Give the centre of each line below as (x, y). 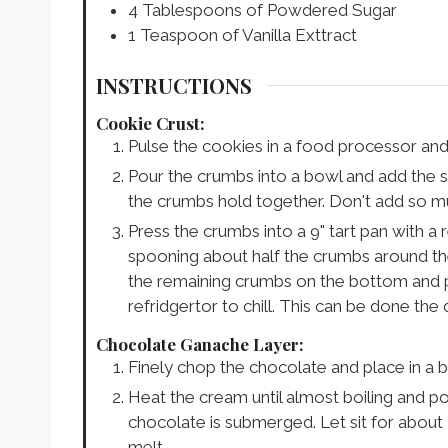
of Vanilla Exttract (289, 35)
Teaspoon (179, 35)
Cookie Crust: (150, 123)
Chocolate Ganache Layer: (200, 343)
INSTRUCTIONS (174, 85)
